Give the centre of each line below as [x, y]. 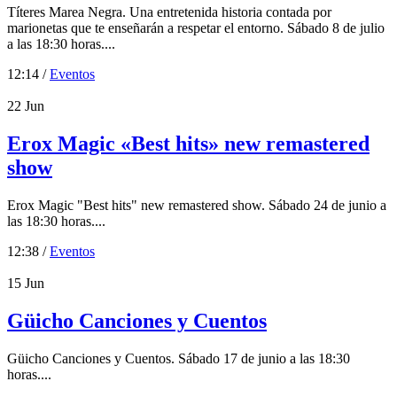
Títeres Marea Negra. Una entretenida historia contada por [169, 12]
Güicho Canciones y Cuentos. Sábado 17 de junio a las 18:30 [179, 358]
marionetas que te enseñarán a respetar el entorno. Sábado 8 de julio [196, 27]
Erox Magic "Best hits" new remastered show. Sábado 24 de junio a [197, 205]
